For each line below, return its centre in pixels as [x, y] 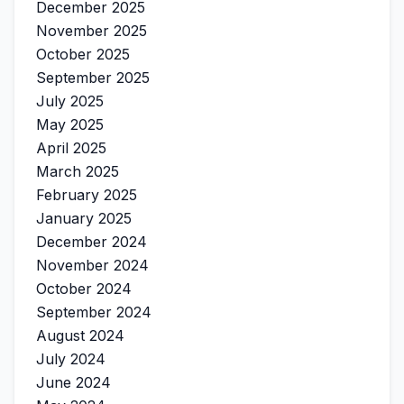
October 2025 [83, 54]
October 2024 [84, 289]
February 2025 [87, 195]
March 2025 [78, 171]
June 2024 [73, 382]
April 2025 [71, 148]
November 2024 [92, 265]
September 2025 [93, 78]
